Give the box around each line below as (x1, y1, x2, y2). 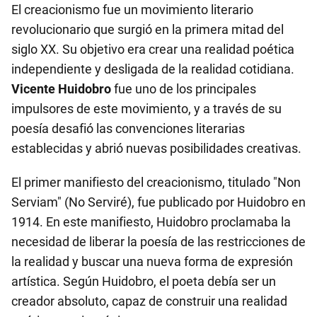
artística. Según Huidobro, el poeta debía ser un (11, 274, 276, 289)
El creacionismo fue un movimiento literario (11, 2, 253, 17)
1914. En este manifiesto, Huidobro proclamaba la (11, 214, 291, 229)
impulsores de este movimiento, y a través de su (11, 101, 282, 116)
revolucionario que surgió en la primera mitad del (11, 22, 284, 37)
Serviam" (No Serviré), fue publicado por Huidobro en (11, 195, 306, 209)
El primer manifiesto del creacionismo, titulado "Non (11, 175, 301, 190)
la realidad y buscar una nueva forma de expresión (11, 254, 293, 269)
